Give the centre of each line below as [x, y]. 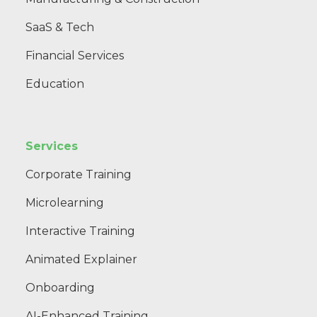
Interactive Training [80, 231]
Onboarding [60, 287]
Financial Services [75, 55]
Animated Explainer [81, 259]
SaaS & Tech [60, 27]
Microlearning [65, 202]
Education [55, 83]
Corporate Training [79, 174]
